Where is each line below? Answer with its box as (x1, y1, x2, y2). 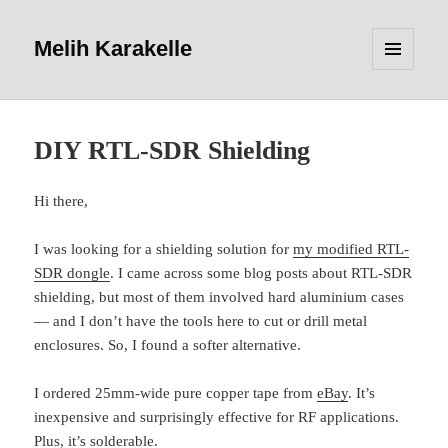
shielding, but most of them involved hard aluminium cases (34, 288, 405, 305)
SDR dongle (34, 264, 111, 281)
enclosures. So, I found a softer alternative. (34, 336, 302, 353)
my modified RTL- (293, 240, 410, 257)
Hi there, (34, 192, 89, 209)
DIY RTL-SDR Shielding (34, 135, 311, 165)
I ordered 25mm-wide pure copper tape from (34, 384, 318, 401)
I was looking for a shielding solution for (34, 240, 294, 257)
